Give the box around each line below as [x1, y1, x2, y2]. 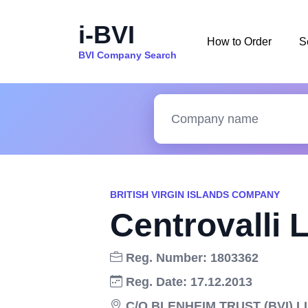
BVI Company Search [78, 49, 177, 60]
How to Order [207, 35, 272, 47]
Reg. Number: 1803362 [122, 251, 258, 265]
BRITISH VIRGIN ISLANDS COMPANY [110, 189, 280, 200]
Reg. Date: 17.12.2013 [122, 275, 252, 289]
